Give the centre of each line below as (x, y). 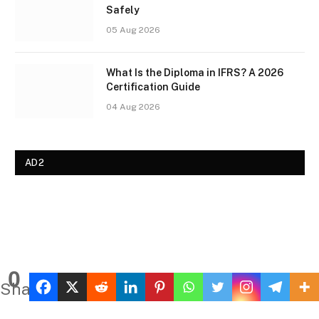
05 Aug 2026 (133, 30)
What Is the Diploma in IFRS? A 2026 (195, 72)
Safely (123, 10)
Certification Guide (153, 87)
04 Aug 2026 (133, 106)
